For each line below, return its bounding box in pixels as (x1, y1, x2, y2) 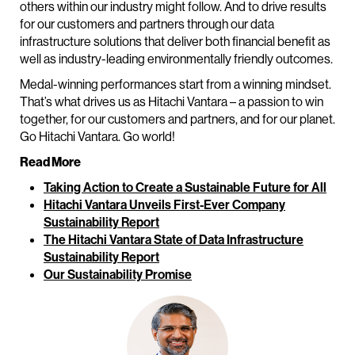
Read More (20, 154, 81, 170)
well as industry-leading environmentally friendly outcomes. (20, 51, 333, 67)
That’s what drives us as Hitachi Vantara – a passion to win (20, 94, 323, 110)
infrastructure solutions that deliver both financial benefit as (20, 33, 330, 50)
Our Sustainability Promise (44, 266, 192, 283)
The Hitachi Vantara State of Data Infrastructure (44, 231, 303, 248)
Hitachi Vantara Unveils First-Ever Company (44, 197, 285, 213)
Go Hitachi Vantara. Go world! (20, 128, 175, 145)
